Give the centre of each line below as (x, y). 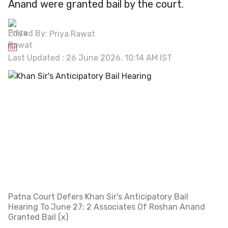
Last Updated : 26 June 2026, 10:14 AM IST (90, 58)
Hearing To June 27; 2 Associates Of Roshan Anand (107, 207)
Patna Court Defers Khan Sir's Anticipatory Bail (98, 196)
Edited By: (29, 33)
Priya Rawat (72, 34)
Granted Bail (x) (38, 217)
